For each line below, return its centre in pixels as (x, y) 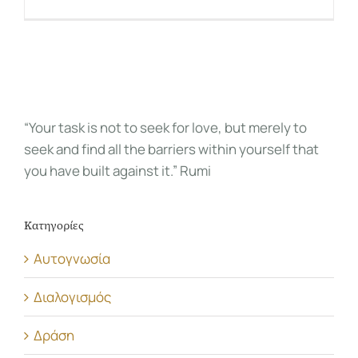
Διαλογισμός (72, 297)
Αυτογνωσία (72, 259)
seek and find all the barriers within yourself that (171, 149)
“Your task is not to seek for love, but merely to (165, 127)
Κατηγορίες (54, 225)
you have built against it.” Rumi (117, 170)
